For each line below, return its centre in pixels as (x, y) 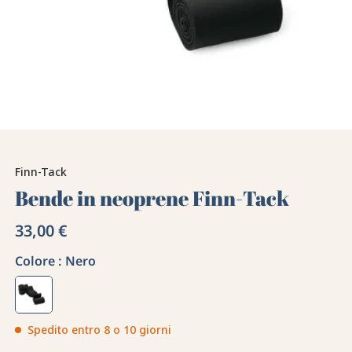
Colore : (38, 261)
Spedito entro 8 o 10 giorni (100, 330)
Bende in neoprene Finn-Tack (152, 198)
